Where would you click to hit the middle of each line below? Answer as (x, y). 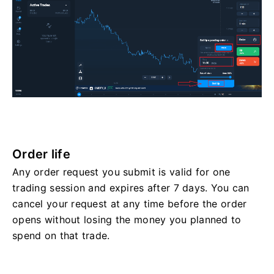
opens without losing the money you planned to (127, 219)
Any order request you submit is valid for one (121, 172)
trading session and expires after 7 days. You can (131, 187)
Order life (41, 154)
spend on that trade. (61, 235)
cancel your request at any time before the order (130, 203)
